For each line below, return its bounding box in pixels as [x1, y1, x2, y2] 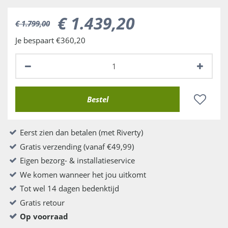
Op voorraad [20, 211, 68, 221]
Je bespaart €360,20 [15, 35, 85, 45]
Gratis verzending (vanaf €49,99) [20, 141, 134, 152]
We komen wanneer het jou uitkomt [20, 169, 146, 180]
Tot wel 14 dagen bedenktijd [20, 183, 119, 193]
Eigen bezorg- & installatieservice [20, 155, 135, 165]
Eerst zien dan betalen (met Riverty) [20, 127, 143, 137]
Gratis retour [20, 197, 65, 208]
